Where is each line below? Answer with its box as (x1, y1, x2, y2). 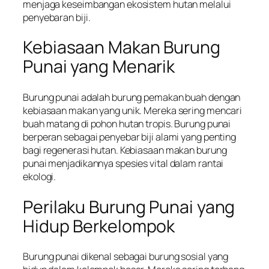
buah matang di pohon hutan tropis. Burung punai (23, 116, 231, 130)
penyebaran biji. (23, 10, 91, 24)
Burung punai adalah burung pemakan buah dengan (23, 90, 241, 104)
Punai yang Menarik (23, 55, 175, 79)
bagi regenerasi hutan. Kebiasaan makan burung (23, 143, 227, 157)
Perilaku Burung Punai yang (23, 195, 235, 219)
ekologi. (23, 169, 56, 183)
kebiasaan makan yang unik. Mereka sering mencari (23, 103, 243, 117)
